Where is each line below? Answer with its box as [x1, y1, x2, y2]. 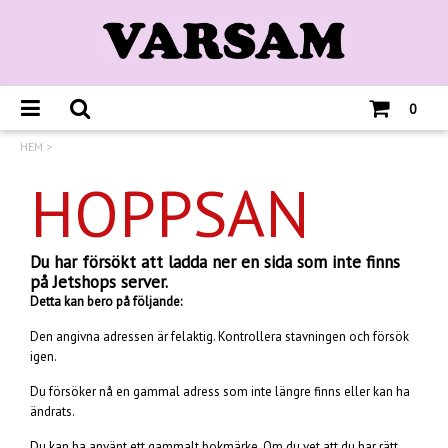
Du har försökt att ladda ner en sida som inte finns [30, 251, 400, 274]
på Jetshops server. [30, 271, 168, 294]
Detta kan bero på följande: [30, 293, 182, 311]
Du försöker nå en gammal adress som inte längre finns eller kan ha [30, 383, 410, 401]
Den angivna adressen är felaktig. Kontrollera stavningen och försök [30, 328, 409, 346]
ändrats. [30, 403, 75, 421]
